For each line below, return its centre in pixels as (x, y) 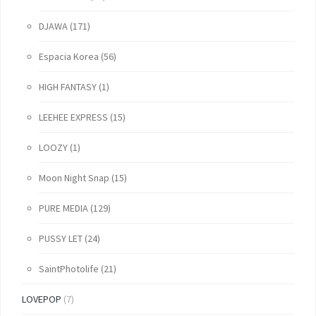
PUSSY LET (61, 238)
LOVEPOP (42, 299)
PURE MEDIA (63, 208)
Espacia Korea (69, 56)
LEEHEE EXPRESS (73, 117)
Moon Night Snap (74, 177)
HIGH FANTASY (68, 86)
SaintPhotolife (69, 268)
